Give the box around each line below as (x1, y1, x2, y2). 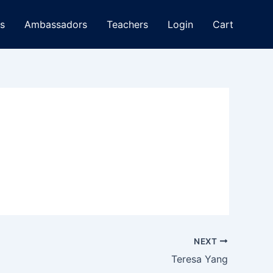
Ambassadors (24, 18, 87, 30)
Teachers (106, 18, 148, 30)
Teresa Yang (171, 252, 228, 265)
